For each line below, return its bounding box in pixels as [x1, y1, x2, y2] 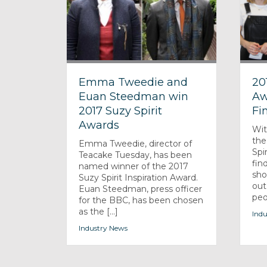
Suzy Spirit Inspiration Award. [79, 172, 198, 183]
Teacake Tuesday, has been [79, 149, 193, 160]
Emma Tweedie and [79, 75, 188, 89]
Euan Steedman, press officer [79, 183, 203, 194]
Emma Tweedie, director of [79, 138, 193, 149]
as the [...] [79, 206, 119, 217]
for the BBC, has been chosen [79, 194, 204, 206]
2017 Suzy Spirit [79, 104, 163, 117]
